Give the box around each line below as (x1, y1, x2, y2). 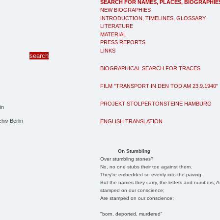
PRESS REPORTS (100, 39, 145, 45)
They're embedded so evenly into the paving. (100, 171, 203, 177)
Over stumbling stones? (100, 156, 154, 162)
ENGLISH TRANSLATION (100, 118, 163, 124)
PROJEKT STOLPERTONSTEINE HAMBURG (100, 100, 212, 107)
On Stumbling (117, 148, 150, 154)
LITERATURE (100, 23, 133, 29)
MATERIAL (100, 31, 126, 37)
